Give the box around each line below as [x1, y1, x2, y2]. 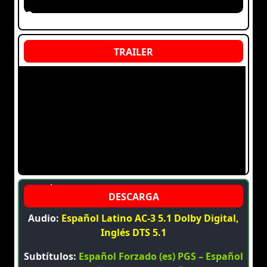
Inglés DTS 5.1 [101, 226, 166, 240]
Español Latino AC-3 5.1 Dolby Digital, [61, 212, 239, 225]
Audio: [28, 212, 61, 225]
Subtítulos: [24, 250, 79, 263]
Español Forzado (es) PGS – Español [79, 250, 243, 263]
